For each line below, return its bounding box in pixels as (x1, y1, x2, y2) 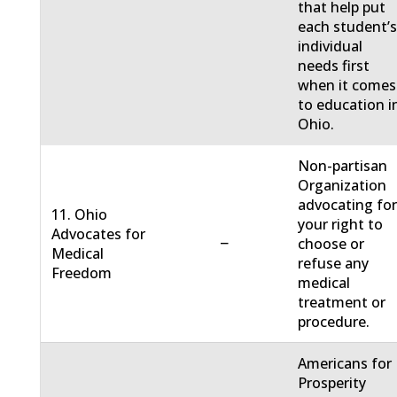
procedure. (298, 312, 370, 332)
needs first (298, 56, 370, 76)
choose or (298, 234, 365, 254)
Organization (298, 175, 387, 196)
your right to (298, 214, 384, 235)
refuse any (298, 253, 370, 274)
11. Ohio (51, 205, 108, 225)
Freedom (51, 263, 113, 284)
